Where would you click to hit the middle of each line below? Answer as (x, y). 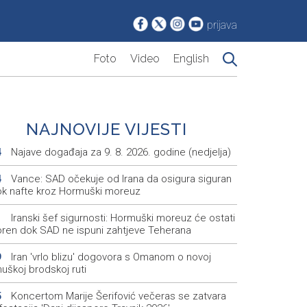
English (191, 59)
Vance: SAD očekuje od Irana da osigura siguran (120, 179)
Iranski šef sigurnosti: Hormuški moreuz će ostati (121, 218)
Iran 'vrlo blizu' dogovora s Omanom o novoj (109, 257)
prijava (222, 25)
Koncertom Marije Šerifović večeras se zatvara (117, 296)
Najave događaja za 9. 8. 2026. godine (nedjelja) (119, 152)
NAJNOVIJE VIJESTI (107, 130)
